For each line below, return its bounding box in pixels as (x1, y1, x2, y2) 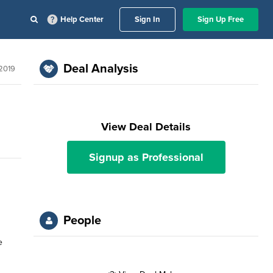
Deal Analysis (63, 62, 139, 76)
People (63, 213, 102, 228)
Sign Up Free (197, 15, 244, 24)
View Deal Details (101, 120, 191, 133)
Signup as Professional (88, 151, 204, 164)
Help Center (60, 15, 104, 24)
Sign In (135, 15, 160, 24)
